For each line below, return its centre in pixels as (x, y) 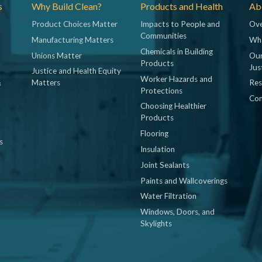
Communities (163, 35)
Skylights (156, 224)
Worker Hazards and (176, 79)
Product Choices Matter (75, 24)
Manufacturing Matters (73, 39)
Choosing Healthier (173, 106)
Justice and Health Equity (76, 71)
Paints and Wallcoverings (184, 180)
